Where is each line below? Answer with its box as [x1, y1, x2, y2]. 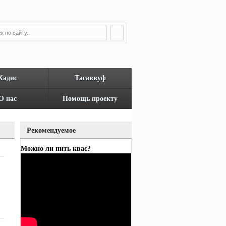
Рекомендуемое [27, 127, 76, 134]
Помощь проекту [63, 95, 118, 102]
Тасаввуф [74, 74, 106, 82]
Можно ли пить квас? [21, 145, 91, 152]
